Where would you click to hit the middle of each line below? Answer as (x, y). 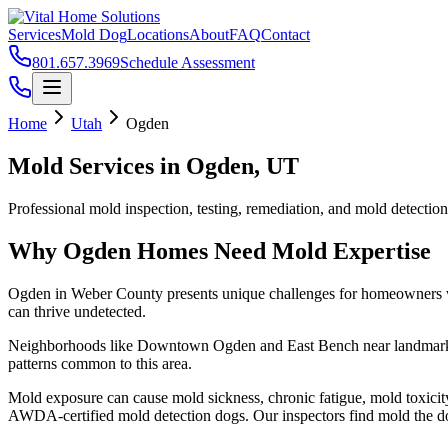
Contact (285, 34)
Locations (158, 34)
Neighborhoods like (72, 345)
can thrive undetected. (77, 311)
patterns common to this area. (100, 363)
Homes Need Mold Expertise (281, 250)
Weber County (117, 293)
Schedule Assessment (187, 62)
